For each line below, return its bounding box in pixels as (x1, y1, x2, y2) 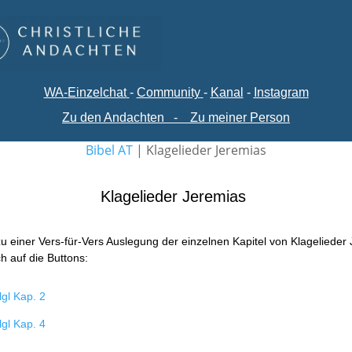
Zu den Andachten (62, 111, 167, 124)
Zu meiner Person (190, 111, 290, 124)
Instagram (253, 86, 309, 99)
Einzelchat (67, 86, 126, 99)
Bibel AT (86, 141, 133, 159)
